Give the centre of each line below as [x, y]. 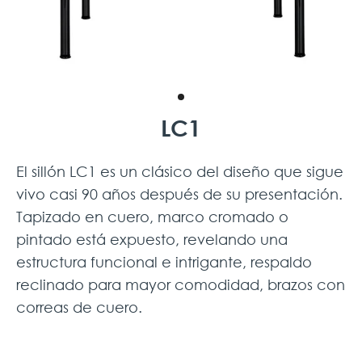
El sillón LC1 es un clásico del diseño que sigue [180, 171]
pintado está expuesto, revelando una [152, 239]
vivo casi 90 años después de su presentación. [179, 194]
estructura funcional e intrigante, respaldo [164, 262]
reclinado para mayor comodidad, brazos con [181, 284]
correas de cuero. [79, 307]
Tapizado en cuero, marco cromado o [152, 217]
